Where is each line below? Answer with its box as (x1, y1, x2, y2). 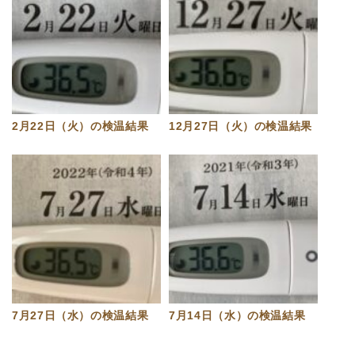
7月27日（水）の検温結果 (12, 309, 149, 323)
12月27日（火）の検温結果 (169, 120, 313, 133)
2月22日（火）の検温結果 (12, 120, 149, 133)
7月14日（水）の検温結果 (169, 309, 306, 323)
